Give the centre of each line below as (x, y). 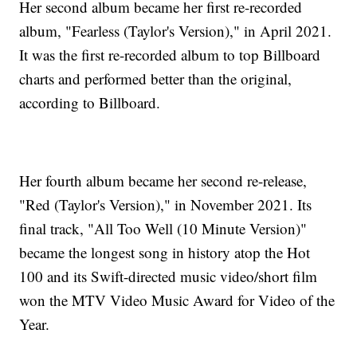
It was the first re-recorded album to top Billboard (170, 55)
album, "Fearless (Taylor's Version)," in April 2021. (176, 31)
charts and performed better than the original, (156, 79)
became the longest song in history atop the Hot (165, 253)
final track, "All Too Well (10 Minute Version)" (163, 229)
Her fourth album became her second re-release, (163, 181)
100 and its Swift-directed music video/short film (169, 277)
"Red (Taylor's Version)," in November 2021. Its (166, 205)
